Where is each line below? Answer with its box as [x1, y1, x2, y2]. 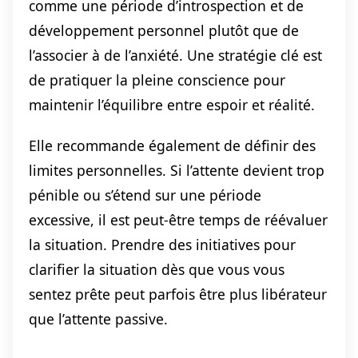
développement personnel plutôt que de [29, 20, 299, 40]
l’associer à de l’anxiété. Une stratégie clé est [29, 45, 322, 65]
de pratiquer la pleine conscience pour [29, 70, 285, 89]
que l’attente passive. [29, 308, 168, 328]
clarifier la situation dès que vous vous [29, 259, 284, 279]
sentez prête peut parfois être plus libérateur [29, 284, 327, 304]
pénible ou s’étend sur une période [29, 185, 261, 205]
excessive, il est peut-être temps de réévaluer [29, 209, 328, 229]
